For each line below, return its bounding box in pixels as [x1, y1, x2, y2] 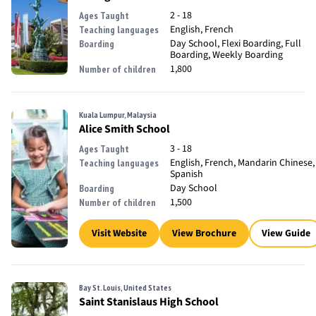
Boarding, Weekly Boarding [170, 48, 283, 62]
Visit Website [92, 226, 147, 241]
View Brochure [172, 226, 236, 241]
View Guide [262, 226, 310, 241]
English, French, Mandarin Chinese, [170, 156, 315, 170]
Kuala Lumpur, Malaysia [79, 109, 157, 120]
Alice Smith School [79, 121, 170, 137]
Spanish [170, 167, 203, 181]
